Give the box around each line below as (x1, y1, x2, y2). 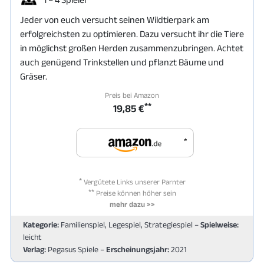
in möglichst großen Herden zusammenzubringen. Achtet (20, 43, 243, 53)
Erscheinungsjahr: (106, 245, 169, 254)
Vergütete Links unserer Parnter (81, 177, 186, 186)
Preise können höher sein (94, 189, 176, 197)
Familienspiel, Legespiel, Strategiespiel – (59, 220, 200, 229)
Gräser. (20, 71, 47, 81)
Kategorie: (23, 220, 59, 229)
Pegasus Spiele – (46, 245, 106, 254)
